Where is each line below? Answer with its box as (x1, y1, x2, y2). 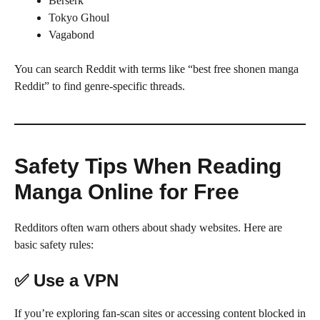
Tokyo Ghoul (49, 11, 109, 24)
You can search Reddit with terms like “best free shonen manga (14, 62, 299, 75)
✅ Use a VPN (14, 270, 119, 290)
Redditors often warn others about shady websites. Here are (14, 221, 282, 234)
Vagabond (49, 28, 94, 41)
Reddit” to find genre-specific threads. (14, 79, 185, 92)
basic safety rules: (14, 238, 94, 251)
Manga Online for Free (14, 179, 239, 204)
